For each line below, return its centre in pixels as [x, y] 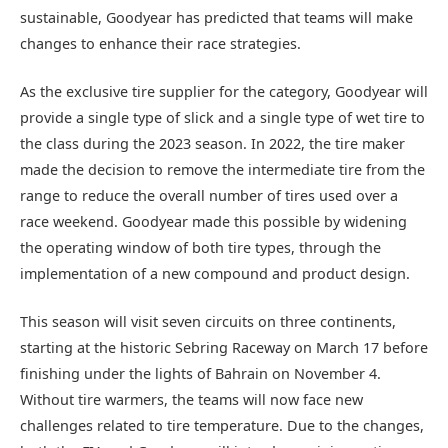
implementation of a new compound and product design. [215, 273]
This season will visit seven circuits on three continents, [208, 322]
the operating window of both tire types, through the [200, 247]
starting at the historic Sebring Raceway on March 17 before [224, 348]
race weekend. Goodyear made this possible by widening [213, 221]
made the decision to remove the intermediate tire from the [222, 169]
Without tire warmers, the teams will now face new [191, 400]
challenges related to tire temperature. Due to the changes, [222, 426]
